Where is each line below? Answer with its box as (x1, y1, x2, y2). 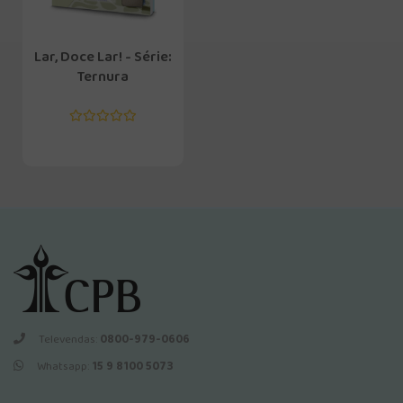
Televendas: (39, 329, 100, 349)
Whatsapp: (37, 356, 92, 376)
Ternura (77, 65, 129, 88)
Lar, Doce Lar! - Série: (34, 45, 172, 68)
